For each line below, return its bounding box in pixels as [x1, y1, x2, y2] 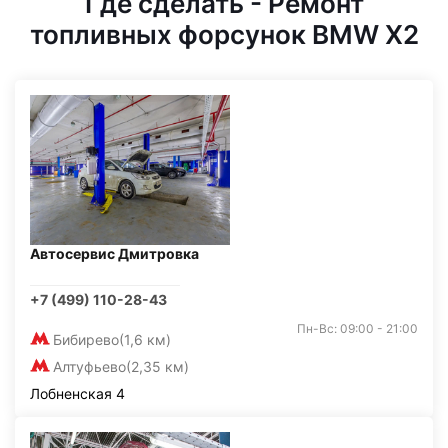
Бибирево [53, 331, 119, 348]
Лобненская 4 [30, 385, 125, 402]
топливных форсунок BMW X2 [29, 19, 419, 50]
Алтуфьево [53, 358, 126, 375]
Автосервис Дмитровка [30, 245, 199, 262]
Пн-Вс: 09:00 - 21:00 [297, 321, 418, 336]
